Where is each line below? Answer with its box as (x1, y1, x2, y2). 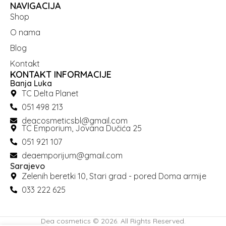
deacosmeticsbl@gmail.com (21, 115, 128, 126)
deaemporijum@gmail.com (21, 150, 123, 160)
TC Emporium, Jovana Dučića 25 (21, 123, 142, 133)
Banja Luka (10, 78, 52, 88)
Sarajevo (10, 160, 45, 171)
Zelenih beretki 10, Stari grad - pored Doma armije (21, 171, 206, 181)
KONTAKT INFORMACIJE (10, 68, 112, 80)
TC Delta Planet (21, 88, 79, 98)
